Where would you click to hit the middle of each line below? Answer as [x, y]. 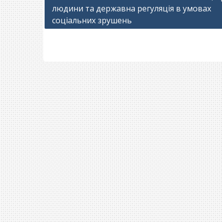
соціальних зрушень [92, 20]
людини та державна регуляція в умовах [132, 8]
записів [62, 9]
